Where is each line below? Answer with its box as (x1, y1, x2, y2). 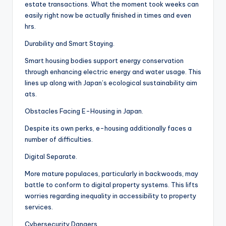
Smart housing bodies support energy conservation (25, 56, 184, 65)
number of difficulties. (25, 135, 93, 144)
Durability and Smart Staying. (25, 39, 115, 48)
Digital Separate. (25, 152, 77, 161)
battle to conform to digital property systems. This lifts (25, 181, 198, 189)
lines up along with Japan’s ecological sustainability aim (25, 79, 197, 87)
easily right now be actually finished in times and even (25, 11, 191, 20)
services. (25, 203, 53, 211)
